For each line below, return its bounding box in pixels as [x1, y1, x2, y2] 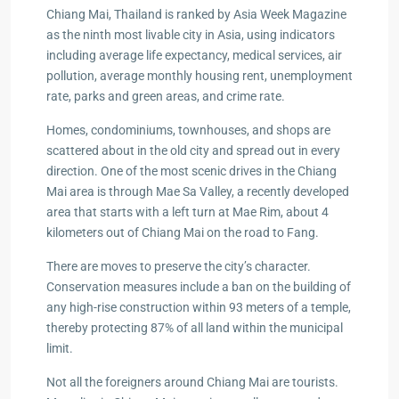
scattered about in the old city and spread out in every [46, 142, 340, 158]
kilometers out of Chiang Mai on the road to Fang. [46, 224, 319, 240]
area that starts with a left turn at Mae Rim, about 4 [46, 204, 329, 219]
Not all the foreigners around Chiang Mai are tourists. [46, 374, 338, 389]
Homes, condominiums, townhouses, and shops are [46, 122, 330, 137]
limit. [46, 340, 73, 355]
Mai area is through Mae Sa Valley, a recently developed [46, 183, 349, 199]
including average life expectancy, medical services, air [46, 47, 342, 62]
